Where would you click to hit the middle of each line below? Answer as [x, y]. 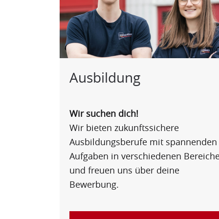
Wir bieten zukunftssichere [124, 128]
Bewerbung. [94, 185]
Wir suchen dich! [104, 114]
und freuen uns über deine [124, 170]
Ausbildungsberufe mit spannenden [143, 142]
